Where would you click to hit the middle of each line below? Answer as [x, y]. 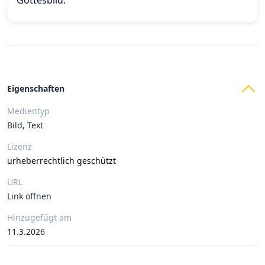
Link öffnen [29, 196]
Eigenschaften [36, 88]
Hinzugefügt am [39, 217]
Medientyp [28, 111]
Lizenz [20, 146]
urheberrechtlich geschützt [62, 161]
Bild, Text [25, 125]
